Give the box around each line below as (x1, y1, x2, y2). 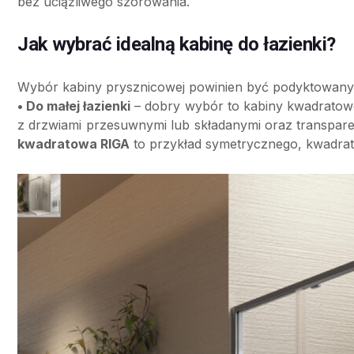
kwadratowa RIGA (17, 136, 130, 153)
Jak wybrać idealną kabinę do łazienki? (17, 33, 336, 56)
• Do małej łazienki (17, 98, 131, 115)
